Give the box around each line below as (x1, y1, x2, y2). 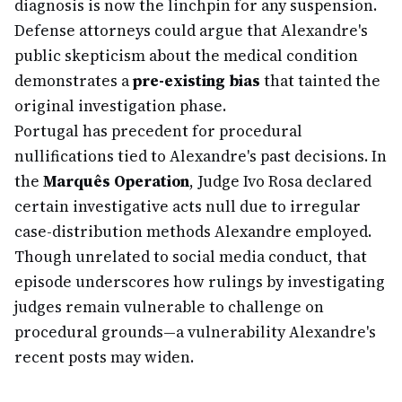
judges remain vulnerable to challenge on (14, 296, 324, 318)
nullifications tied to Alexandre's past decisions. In (14, 145, 387, 167)
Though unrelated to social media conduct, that (14, 246, 367, 267)
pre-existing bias (133, 70, 260, 92)
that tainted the (260, 70, 380, 92)
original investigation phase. (14, 95, 226, 117)
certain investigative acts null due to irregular (14, 196, 361, 217)
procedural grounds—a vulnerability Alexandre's (14, 321, 376, 343)
